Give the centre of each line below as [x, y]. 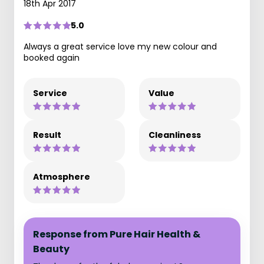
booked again [52, 58]
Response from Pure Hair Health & [117, 234]
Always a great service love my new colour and [120, 47]
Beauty [51, 249]
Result [47, 135]
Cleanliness [175, 135]
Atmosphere [62, 177]
